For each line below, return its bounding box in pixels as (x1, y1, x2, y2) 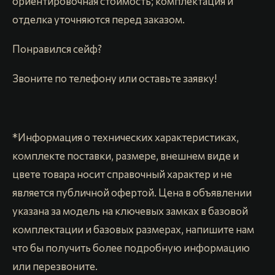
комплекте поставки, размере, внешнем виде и (12, 149, 239, 162)
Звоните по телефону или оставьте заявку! (12, 72, 217, 85)
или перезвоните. (12, 260, 98, 273)
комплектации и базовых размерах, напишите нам (12, 223, 254, 236)
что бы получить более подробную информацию (12, 241, 250, 254)
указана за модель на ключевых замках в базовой (12, 204, 248, 217)
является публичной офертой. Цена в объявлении (12, 186, 252, 199)
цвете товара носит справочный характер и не (12, 168, 232, 180)
